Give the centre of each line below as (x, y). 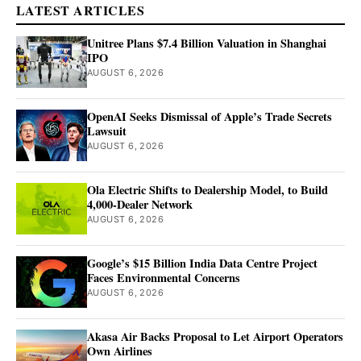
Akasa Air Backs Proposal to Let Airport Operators (215, 337)
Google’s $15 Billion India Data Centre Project (202, 263)
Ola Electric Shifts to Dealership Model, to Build (207, 190)
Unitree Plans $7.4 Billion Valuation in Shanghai (207, 44)
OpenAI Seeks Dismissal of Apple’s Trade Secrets (210, 117)
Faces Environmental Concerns (164, 278)
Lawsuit (107, 131)
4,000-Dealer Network (140, 205)
